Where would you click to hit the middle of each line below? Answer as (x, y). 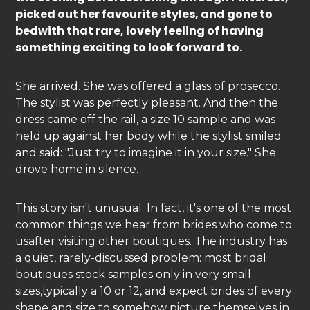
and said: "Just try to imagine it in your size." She (146, 152)
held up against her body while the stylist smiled (149, 136)
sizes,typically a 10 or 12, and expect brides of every (154, 291)
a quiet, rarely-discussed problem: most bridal (141, 257)
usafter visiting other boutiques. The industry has (152, 241)
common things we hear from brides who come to (154, 224)
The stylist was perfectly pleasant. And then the (147, 102)
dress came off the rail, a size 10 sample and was (146, 119)
